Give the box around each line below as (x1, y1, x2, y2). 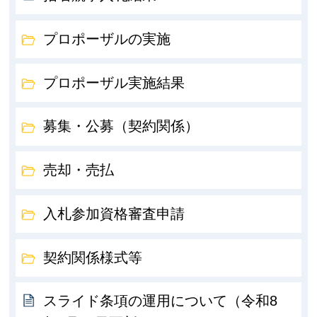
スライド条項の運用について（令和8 (43, 293, 278, 309)
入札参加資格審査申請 (43, 205, 185, 221)
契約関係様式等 (43, 249, 143, 265)
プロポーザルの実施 (43, 30, 171, 47)
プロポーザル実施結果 (43, 74, 185, 91)
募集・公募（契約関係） (43, 118, 200, 134)
